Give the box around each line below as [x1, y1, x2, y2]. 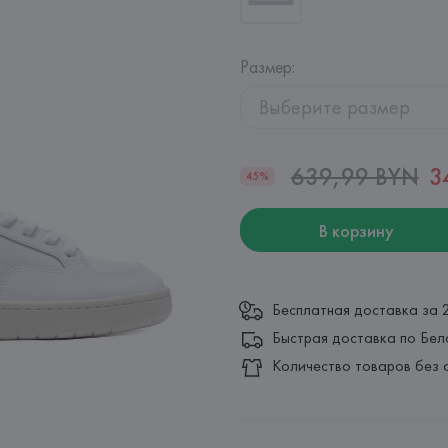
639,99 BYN [290, 161, 419, 192]
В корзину [318, 218, 394, 242]
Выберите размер [259, 94, 410, 120]
